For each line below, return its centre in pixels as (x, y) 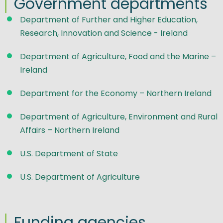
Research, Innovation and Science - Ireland (104, 33)
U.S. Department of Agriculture (80, 177)
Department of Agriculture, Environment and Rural (119, 116)
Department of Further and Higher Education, (109, 19)
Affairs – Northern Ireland (70, 130)
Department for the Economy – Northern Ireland (116, 93)
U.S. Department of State (69, 153)
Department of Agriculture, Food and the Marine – (118, 56)
